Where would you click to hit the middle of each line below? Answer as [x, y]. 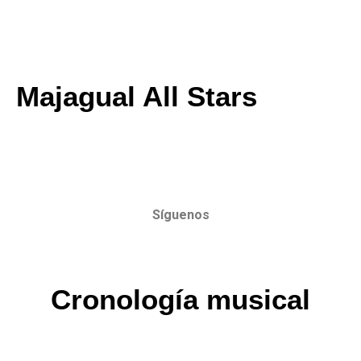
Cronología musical [180, 299]
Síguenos [180, 215]
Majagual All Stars [137, 97]
